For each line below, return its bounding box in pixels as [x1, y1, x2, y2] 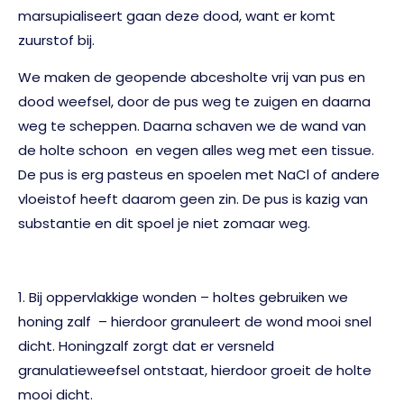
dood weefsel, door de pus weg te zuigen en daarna [18, 91, 371, 111]
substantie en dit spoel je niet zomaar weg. [18, 213, 310, 233]
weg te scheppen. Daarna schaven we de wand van [18, 115, 366, 135]
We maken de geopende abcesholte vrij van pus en [18, 67, 365, 87]
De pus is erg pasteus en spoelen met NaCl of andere [18, 164, 380, 184]
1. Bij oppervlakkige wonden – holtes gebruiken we [18, 287, 348, 307]
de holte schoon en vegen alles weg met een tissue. [18, 140, 374, 160]
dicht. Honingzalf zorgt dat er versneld [18, 335, 274, 355]
